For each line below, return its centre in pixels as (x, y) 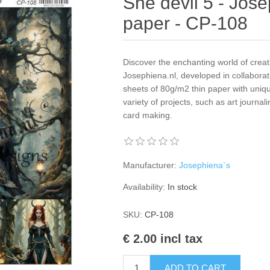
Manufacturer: (150, 165)
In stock (183, 187)
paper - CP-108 (186, 23)
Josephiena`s (205, 165)
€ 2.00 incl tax (163, 239)
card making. (148, 115)
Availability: (144, 187)
